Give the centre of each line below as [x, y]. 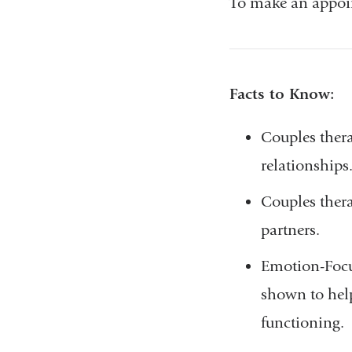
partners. [290, 230]
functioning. [302, 323]
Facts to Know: [282, 94]
